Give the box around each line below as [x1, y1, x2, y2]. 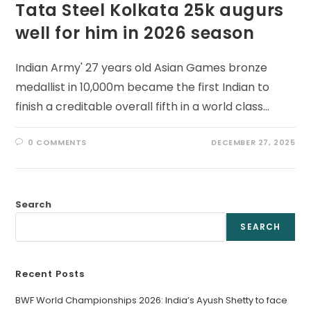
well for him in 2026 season [15, 22, 255, 45]
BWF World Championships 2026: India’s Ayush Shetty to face [15, 294, 288, 308]
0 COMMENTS [28, 137, 87, 149]
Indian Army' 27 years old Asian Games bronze [15, 60, 268, 76]
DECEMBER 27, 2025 [211, 137, 296, 149]
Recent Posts [15, 267, 85, 281]
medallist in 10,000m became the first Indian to [15, 79, 270, 96]
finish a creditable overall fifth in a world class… [15, 99, 270, 115]
